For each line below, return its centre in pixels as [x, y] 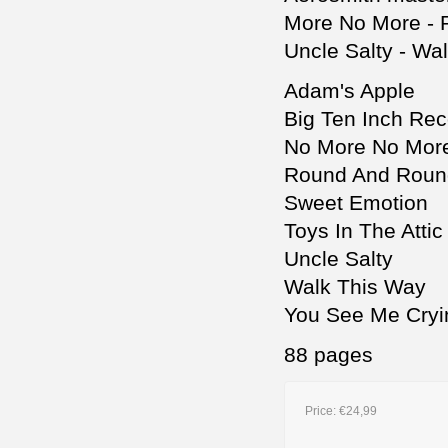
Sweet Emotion [356, 203]
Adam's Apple [349, 91]
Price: [322, 411]
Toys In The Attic [363, 231]
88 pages [328, 355]
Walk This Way [355, 287]
